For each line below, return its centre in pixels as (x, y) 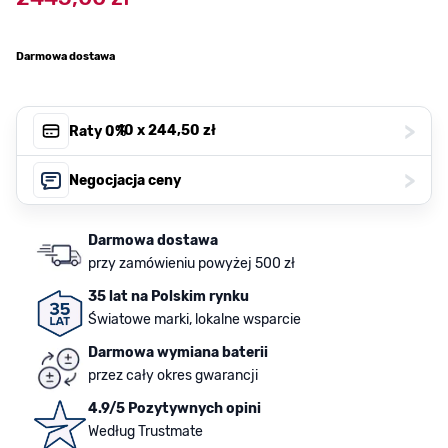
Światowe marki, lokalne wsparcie (194, 320)
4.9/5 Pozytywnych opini (174, 409)
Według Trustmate (145, 432)
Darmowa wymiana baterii (178, 353)
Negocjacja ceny (125, 180)
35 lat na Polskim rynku (168, 297)
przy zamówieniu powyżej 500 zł (191, 264)
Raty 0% (97, 131)
